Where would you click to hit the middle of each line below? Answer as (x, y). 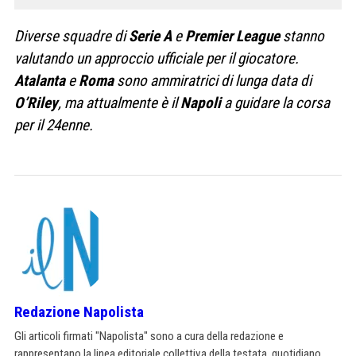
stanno (302, 36)
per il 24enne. (54, 125)
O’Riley (36, 103)
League (258, 36)
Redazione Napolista (79, 311)
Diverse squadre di (72, 36)
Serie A (150, 36)
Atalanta (40, 80)
